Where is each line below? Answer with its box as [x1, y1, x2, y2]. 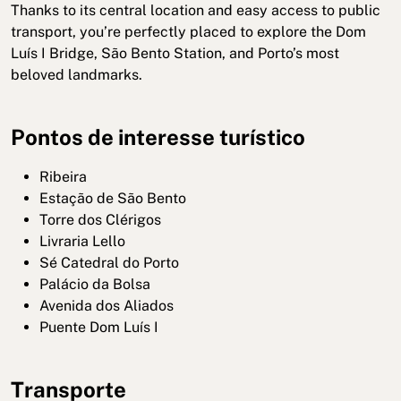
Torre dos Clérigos [39, 211, 161, 229]
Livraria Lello [39, 233, 125, 251]
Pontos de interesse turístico [11, 124, 305, 150]
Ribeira [39, 168, 87, 186]
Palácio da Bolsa [39, 276, 150, 294]
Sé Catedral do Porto [39, 254, 179, 272]
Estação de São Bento [39, 190, 186, 208]
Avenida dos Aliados [39, 297, 174, 315]
